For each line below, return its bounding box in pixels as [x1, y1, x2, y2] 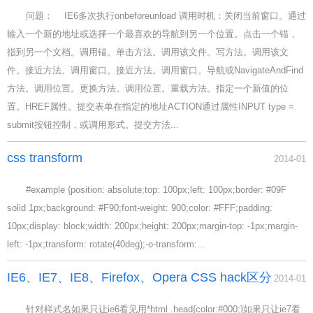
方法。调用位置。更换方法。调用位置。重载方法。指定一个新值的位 [7, 83, 289, 94]
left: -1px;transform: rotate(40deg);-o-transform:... [7, 239, 205, 249]
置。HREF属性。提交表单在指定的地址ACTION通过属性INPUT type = [7, 101, 294, 112]
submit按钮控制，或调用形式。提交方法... [7, 119, 179, 130]
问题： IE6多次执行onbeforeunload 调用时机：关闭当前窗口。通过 [25, 10, 306, 21]
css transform [7, 151, 82, 165]
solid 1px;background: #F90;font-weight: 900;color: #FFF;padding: [7, 203, 272, 213]
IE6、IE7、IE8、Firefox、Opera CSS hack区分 [7, 270, 272, 284]
